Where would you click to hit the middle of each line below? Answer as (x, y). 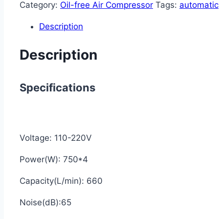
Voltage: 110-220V (56, 138)
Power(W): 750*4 (54, 159)
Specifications (57, 87)
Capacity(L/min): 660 (61, 181)
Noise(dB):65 (45, 202)
